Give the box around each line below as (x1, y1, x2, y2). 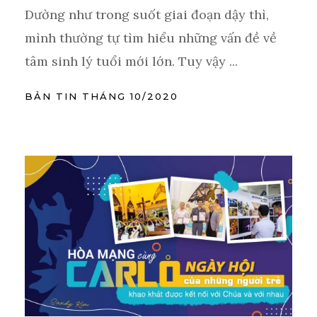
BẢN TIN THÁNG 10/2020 (25, 90, 178, 102)
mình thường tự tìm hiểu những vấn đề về (25, 29, 277, 46)
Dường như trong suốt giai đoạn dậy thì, (25, 6, 269, 23)
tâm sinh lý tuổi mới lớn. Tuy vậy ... (25, 52, 238, 69)
